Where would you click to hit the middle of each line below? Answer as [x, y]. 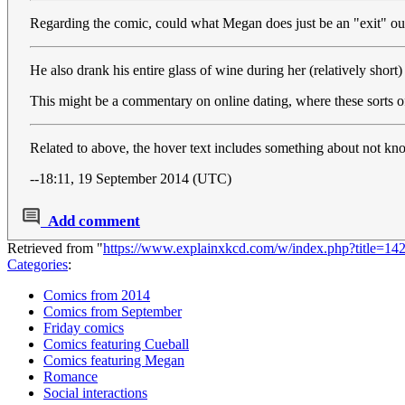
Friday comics [84, 328]
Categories [38, 265]
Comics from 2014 [97, 296]
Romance [71, 377]
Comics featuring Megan [114, 361]
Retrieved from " [55, 249]
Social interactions [95, 393]
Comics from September [113, 312]
